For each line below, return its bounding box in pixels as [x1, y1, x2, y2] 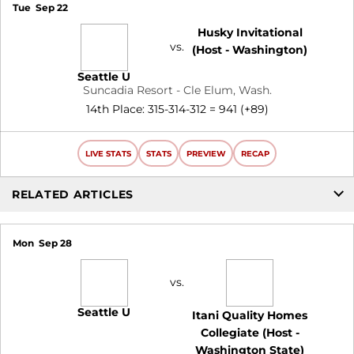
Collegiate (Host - [200, 326, 299, 341]
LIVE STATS [85, 148, 131, 159]
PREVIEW [186, 148, 226, 159]
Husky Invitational [197, 25, 303, 40]
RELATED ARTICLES [12, 186, 134, 201]
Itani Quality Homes [192, 308, 308, 323]
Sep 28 [38, 237, 72, 249]
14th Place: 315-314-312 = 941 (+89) [85, 102, 269, 116]
